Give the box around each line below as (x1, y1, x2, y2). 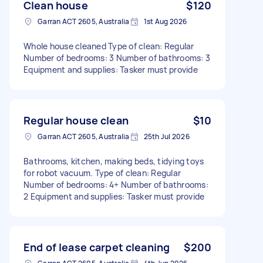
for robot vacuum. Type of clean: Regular (23, 167, 181, 178)
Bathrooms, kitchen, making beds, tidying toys (23, 155, 204, 167)
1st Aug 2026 (143, 16, 187, 26)
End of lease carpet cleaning (23, 240, 170, 254)
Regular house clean (23, 113, 129, 127)
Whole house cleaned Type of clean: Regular (23, 40, 194, 52)
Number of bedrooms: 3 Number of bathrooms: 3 (23, 52, 210, 63)
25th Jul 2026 (143, 131, 190, 141)
